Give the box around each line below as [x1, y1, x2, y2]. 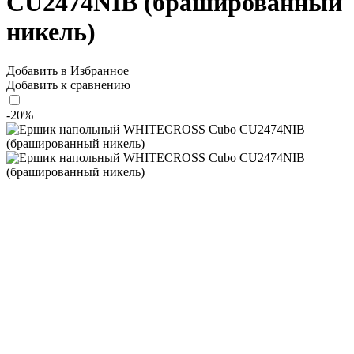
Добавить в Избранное [6, 63, 129, 77]
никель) [6, 17, 96, 47]
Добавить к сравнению [6, 77, 130, 92]
